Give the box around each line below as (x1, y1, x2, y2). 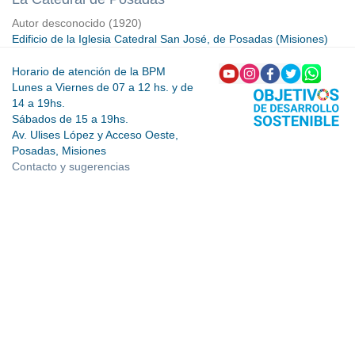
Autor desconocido (12, 17, 105, 29)
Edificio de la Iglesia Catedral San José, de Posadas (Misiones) (12, 32, 328, 45)
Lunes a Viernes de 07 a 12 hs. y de (12, 81, 193, 94)
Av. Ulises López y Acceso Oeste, (12, 128, 178, 141)
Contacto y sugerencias (12, 160, 130, 173)
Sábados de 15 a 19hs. (12, 113, 128, 125)
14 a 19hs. (12, 97, 65, 109)
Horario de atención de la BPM (12, 65, 166, 78)
